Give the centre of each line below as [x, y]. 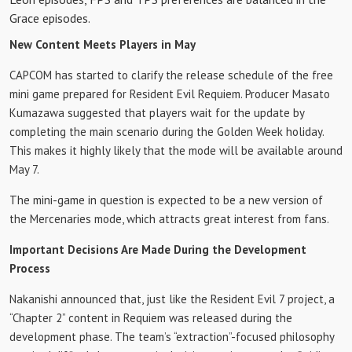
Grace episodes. [50, 18]
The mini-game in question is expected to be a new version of [166, 200]
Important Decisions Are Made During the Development [158, 249]
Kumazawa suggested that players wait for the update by [157, 113]
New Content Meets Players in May [103, 44]
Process [30, 268]
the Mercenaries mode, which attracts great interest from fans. [169, 219]
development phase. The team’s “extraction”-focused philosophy [172, 337]
